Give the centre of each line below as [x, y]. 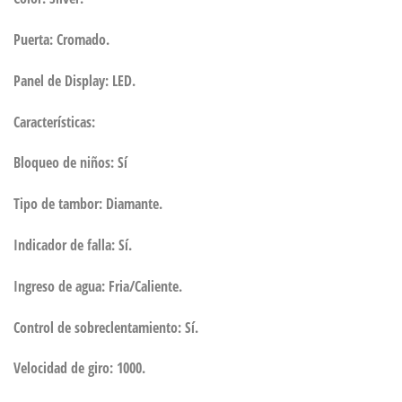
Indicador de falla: [66, 245]
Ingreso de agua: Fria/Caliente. [98, 286]
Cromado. [83, 39]
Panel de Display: [63, 80]
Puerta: [35, 39]
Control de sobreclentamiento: [99, 327]
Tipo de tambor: [60, 204]
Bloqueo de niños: [66, 163]
